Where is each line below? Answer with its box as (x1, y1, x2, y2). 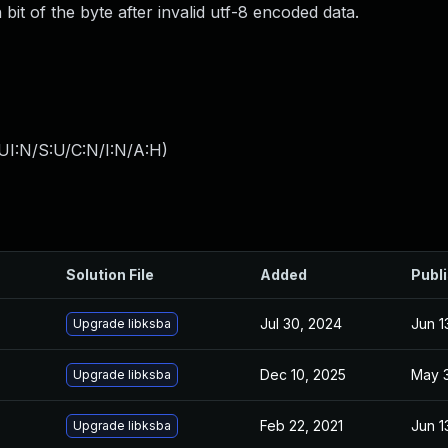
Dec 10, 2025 (260, 366, 346, 383)
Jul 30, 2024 (260, 315, 342, 332)
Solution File (66, 266, 154, 283)
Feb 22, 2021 (260, 417, 343, 434)
